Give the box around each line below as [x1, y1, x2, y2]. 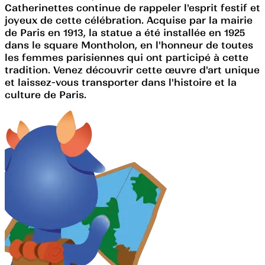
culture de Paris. [5, 88, 86, 101]
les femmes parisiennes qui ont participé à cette [5, 51, 248, 63]
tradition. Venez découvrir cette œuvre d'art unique [5, 63, 260, 76]
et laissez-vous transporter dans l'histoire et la [5, 76, 237, 88]
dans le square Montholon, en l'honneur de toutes [5, 38, 253, 51]
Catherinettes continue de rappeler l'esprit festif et [5, 1, 260, 14]
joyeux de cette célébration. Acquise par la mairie [5, 14, 253, 26]
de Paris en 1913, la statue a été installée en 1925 [5, 26, 245, 38]
